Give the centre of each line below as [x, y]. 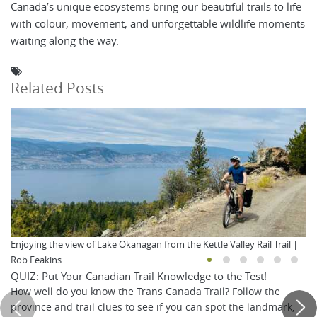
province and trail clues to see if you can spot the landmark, [152, 307]
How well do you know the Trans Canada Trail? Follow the [145, 292]
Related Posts [57, 88]
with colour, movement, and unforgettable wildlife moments [158, 24]
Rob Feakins [36, 260]
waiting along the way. [65, 41]
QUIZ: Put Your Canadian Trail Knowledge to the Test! [139, 276]
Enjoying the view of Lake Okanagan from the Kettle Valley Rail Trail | [154, 245]
